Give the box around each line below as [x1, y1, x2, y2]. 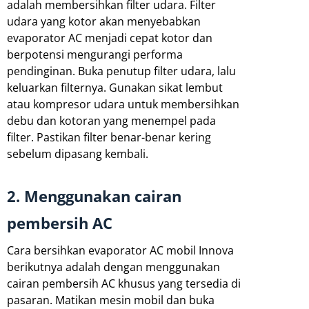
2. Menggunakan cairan [7, 186, 181, 206]
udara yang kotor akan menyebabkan [7, 13, 201, 29]
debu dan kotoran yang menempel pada [7, 112, 216, 128]
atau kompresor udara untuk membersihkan [7, 96, 239, 112]
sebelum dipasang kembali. [7, 146, 148, 161]
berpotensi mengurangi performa [7, 46, 183, 62]
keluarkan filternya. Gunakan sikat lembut [7, 79, 223, 95]
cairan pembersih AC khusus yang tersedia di [7, 275, 241, 291]
